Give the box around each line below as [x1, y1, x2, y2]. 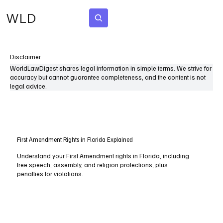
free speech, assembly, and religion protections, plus [17, 161, 168, 169]
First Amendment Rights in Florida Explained [17, 135, 133, 144]
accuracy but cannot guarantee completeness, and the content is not [10, 73, 206, 81]
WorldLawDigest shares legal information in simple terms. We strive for [10, 64, 212, 72]
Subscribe [132, 14, 157, 21]
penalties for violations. [17, 170, 84, 178]
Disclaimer [10, 53, 41, 61]
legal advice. [10, 82, 47, 90]
